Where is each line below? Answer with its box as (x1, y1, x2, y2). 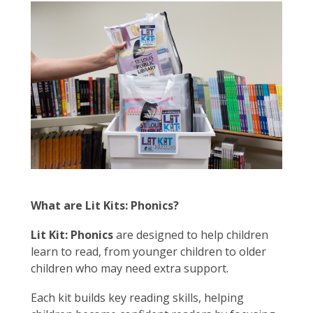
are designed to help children (113, 227, 268, 242)
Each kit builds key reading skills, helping (31, 290, 244, 305)
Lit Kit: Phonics (31, 227, 113, 242)
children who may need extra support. (31, 261, 228, 276)
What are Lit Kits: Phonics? (31, 198, 182, 213)
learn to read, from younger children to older (31, 244, 266, 259)
